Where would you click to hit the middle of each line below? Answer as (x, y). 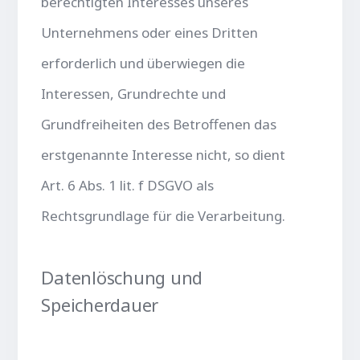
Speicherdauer (100, 304)
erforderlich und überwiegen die (143, 63)
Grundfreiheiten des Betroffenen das (159, 124)
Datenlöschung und (122, 277)
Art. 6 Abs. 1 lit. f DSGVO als (128, 185)
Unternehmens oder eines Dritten (150, 32)
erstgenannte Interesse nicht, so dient (164, 154)
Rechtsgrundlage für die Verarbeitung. (164, 215)
